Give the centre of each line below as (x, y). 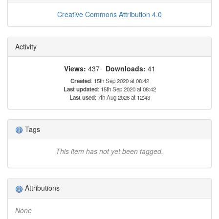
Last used (82, 97)
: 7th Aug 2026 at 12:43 (122, 97)
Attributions (41, 188)
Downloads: (125, 68)
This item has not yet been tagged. (109, 151)
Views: (75, 68)
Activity (26, 46)
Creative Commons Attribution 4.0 (109, 14)
